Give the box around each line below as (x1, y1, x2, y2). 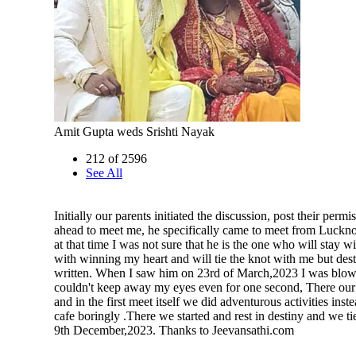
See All (86, 166, 122, 180)
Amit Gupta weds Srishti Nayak (54, 125, 215, 138)
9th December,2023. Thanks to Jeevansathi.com (54, 323, 294, 337)
